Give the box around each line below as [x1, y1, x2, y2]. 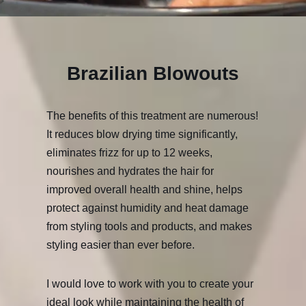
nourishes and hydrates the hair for [46, 165, 214, 177]
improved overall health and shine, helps [46, 184, 242, 195]
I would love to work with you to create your [46, 278, 253, 290]
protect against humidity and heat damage [46, 202, 249, 214]
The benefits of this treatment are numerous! [46, 110, 258, 122]
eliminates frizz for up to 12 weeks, [46, 147, 212, 158]
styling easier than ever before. [46, 239, 195, 251]
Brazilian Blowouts [67, 63, 239, 84]
